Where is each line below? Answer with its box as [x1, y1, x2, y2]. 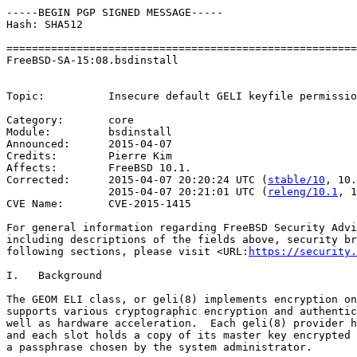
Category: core [6, 114, 134, 126]
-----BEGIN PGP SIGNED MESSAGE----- [6, 6, 223, 18]
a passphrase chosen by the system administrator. [6, 341, 312, 353]
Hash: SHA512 [6, 18, 83, 30]
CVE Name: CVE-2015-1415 [6, 198, 191, 210]
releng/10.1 [268, 186, 338, 198]
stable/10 [268, 174, 325, 186]
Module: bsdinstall [6, 126, 172, 138]
